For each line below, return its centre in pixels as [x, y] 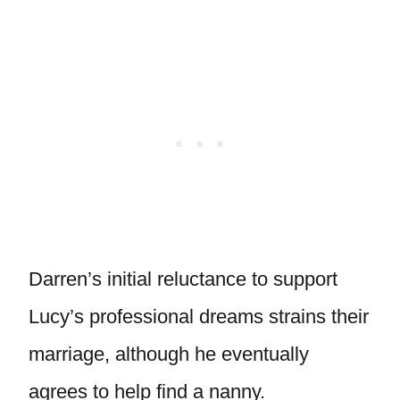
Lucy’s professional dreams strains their [199, 317]
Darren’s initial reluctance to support [183, 279]
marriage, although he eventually [169, 354]
